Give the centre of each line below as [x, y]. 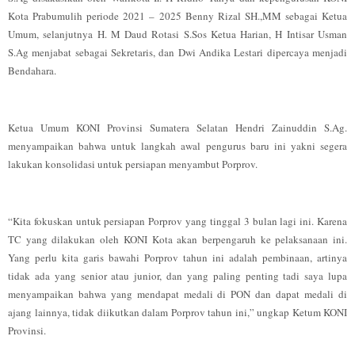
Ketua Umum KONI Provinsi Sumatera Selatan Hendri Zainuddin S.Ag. [177, 128]
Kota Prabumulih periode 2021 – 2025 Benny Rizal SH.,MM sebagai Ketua [177, 16]
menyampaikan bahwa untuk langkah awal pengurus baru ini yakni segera [177, 146]
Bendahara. [32, 71]
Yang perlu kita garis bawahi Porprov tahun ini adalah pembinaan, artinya [177, 258]
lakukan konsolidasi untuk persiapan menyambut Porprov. [133, 164]
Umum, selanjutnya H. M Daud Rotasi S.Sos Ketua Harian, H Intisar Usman [177, 34]
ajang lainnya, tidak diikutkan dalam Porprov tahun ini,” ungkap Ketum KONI [177, 312]
